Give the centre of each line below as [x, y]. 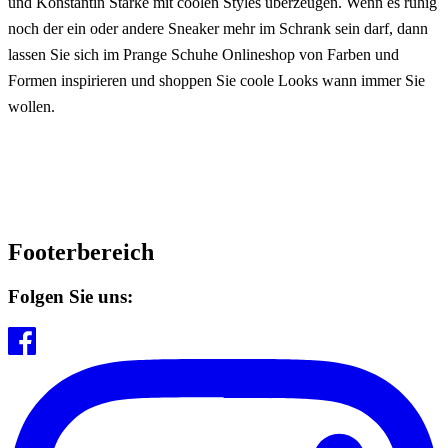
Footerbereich [81, 252]
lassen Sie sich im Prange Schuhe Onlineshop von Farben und [203, 54]
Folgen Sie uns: [70, 297]
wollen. [31, 106]
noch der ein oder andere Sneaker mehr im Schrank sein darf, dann [218, 28]
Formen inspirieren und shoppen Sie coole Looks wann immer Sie [216, 80]
